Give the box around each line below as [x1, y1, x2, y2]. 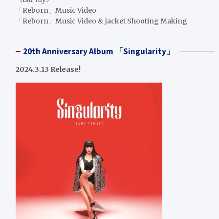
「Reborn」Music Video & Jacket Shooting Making [16, 17, 187, 25]
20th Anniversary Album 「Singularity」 [23, 46, 175, 57]
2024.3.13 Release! [16, 65, 81, 74]
